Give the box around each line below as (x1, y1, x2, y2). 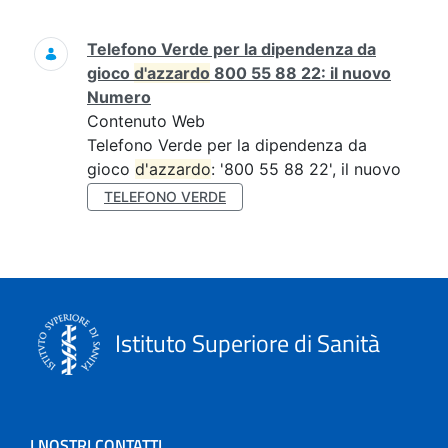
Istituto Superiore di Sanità (110, 324, 380, 361)
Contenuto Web (87, 111, 205, 131)
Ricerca (14, 26, 73, 46)
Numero (87, 87, 151, 107)
